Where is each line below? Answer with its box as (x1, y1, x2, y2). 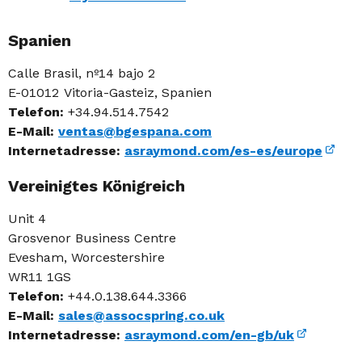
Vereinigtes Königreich (8, 176, 185, 196)
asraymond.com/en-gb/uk (124, 327, 294, 343)
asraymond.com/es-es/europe (124, 143, 322, 158)
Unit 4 (8, 211, 46, 226)
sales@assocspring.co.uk (58, 308, 225, 323)
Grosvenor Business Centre (8, 230, 176, 246)
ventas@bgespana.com (58, 124, 212, 139)
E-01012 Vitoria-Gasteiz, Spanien (8, 85, 212, 100)
